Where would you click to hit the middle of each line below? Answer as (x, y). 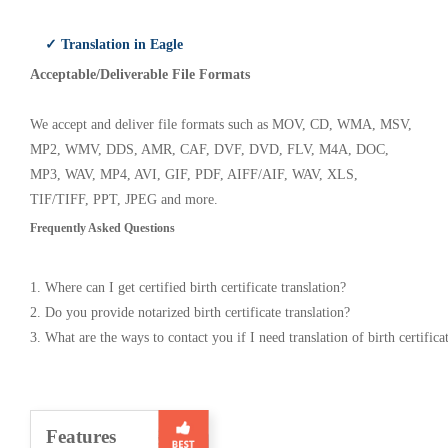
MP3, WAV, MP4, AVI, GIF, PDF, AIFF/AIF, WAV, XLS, (194, 174)
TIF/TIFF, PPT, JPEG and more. (124, 199)
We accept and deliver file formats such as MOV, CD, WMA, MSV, (221, 124)
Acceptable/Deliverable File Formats (140, 74)
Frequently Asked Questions (102, 228)
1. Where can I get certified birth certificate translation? (188, 287)
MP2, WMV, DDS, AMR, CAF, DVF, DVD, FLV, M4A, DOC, (209, 149)
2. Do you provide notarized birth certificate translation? (190, 312)
